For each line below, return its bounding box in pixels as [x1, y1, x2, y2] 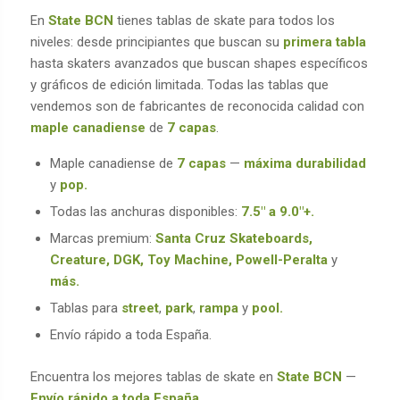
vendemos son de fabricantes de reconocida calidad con [29, 97, 364, 114]
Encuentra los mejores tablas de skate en [29, 368, 277, 385]
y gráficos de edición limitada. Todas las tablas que [29, 76, 329, 93]
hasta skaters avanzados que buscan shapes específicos [29, 54, 368, 71]
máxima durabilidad [243, 154, 366, 171]
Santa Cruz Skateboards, [151, 229, 312, 246]
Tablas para [49, 299, 121, 316]
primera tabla [282, 33, 366, 50]
